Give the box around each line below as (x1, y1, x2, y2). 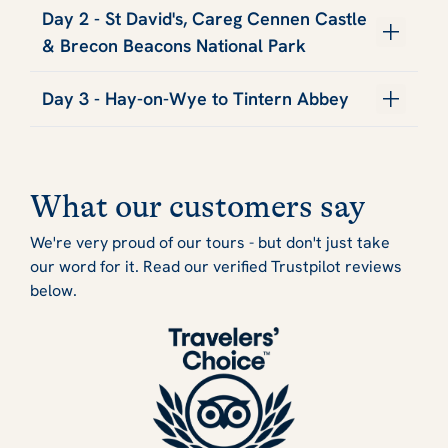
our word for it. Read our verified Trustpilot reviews (30, 255, 402, 277)
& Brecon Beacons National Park (42, 33, 306, 57)
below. (30, 279, 77, 301)
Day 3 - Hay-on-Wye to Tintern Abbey (42, 87, 349, 111)
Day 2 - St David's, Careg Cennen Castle (42, 6, 367, 30)
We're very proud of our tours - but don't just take (30, 231, 390, 253)
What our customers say (30, 187, 365, 225)
